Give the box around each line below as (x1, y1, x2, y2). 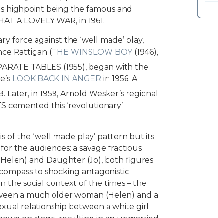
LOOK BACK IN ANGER (12, 73, 101, 83)
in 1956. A (101, 73, 137, 83)
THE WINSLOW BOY (52, 47, 132, 56)
